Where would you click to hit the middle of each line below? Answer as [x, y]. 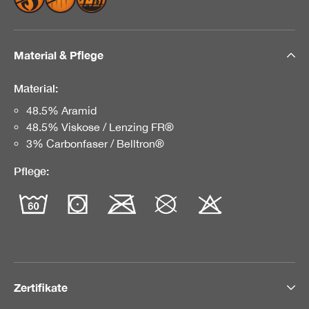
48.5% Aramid [61, 110]
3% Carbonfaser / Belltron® [95, 143]
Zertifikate [41, 287]
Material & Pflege [59, 54]
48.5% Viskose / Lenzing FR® [100, 127]
